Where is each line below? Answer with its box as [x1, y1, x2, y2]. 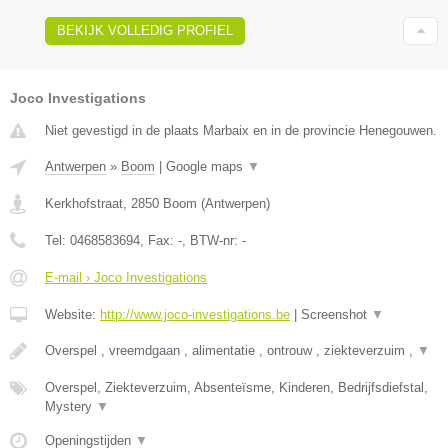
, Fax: [140, 232, 178, 248]
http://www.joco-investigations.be [100, 306, 290, 322]
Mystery [45, 398, 96, 414]
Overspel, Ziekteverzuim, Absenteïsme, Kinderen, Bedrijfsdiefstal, [45, 379, 428, 395]
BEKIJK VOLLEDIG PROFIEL [57, 22, 233, 38]
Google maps [166, 158, 247, 174]
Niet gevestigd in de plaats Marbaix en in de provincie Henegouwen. [45, 122, 437, 138]
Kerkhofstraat [45, 195, 123, 211]
